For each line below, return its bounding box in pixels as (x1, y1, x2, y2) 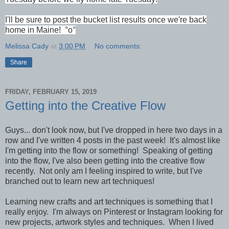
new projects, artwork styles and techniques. (5, 218, 169, 227)
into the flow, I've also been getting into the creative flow (5, 156, 205, 166)
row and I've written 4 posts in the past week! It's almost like (5, 136, 220, 145)
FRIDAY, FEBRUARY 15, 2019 (5, 87, 97, 96)
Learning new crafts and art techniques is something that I (5, 197, 213, 207)
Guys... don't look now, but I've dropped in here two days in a (5, 126, 222, 135)
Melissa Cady (5, 42, 49, 51)
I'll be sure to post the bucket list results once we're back (5, 15, 207, 25)
